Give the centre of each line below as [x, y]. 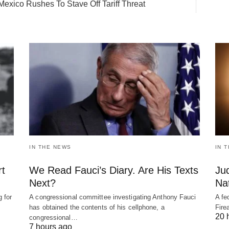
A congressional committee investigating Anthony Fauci [113, 197]
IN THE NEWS [50, 147]
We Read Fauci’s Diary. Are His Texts [114, 170]
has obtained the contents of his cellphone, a [97, 207]
